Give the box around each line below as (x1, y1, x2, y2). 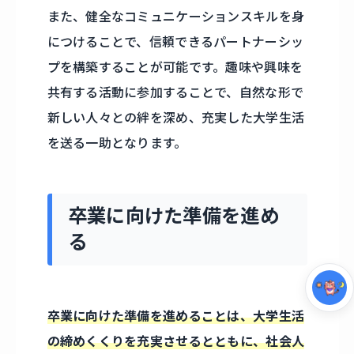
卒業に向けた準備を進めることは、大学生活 (47, 307, 305, 324)
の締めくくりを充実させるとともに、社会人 (47, 333, 305, 349)
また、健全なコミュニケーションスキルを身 (47, 9, 305, 25)
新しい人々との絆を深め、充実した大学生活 (47, 110, 305, 126)
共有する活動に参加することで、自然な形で (47, 85, 304, 101)
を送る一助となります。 (47, 135, 187, 152)
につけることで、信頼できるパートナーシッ (47, 34, 304, 51)
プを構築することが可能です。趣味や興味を (47, 59, 303, 76)
